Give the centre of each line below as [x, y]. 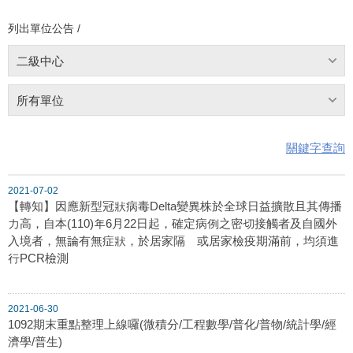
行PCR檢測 [38, 258]
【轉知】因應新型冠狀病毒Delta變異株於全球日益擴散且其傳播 [175, 206]
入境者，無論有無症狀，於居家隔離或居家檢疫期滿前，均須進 [173, 240]
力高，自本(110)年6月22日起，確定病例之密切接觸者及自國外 [173, 223]
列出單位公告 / [44, 28]
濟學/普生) [35, 341]
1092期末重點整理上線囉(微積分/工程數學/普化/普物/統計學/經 [172, 324]
